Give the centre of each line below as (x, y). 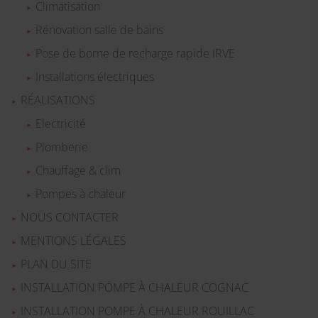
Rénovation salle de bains (99, 30)
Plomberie (61, 147)
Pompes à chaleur (80, 194)
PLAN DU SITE (56, 264)
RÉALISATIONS (57, 100)
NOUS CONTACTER (69, 218)
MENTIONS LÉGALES (73, 241)
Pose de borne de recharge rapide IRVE (135, 54)
